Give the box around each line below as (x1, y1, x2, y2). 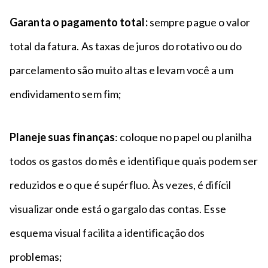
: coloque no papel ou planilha (115, 130, 252, 144)
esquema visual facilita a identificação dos (10, 226, 205, 239)
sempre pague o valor (147, 16, 250, 29)
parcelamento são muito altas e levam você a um (10, 63, 233, 77)
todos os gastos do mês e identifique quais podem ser (10, 154, 258, 167)
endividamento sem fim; (10, 87, 122, 100)
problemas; (10, 250, 62, 263)
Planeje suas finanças (10, 130, 115, 144)
